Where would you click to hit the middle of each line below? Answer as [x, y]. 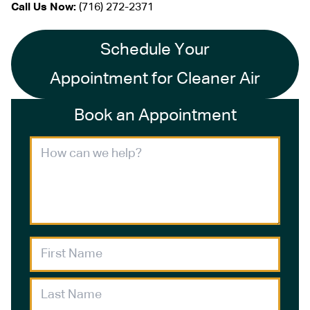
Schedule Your [155, 49]
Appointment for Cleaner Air [155, 79]
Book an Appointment [155, 115]
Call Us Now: [44, 7]
